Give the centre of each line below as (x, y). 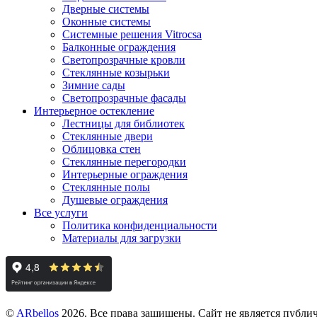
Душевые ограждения (115, 200)
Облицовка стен (102, 149)
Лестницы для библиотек (123, 123)
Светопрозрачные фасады (124, 98)
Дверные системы (106, 8)
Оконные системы (106, 21)
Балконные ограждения (119, 47)
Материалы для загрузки (122, 238)
